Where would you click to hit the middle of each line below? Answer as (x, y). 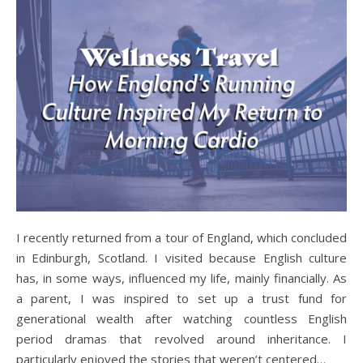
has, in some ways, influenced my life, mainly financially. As (181, 278)
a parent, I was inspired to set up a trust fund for (181, 298)
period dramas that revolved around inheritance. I (181, 338)
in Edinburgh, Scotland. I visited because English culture (181, 257)
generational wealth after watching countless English (181, 318)
